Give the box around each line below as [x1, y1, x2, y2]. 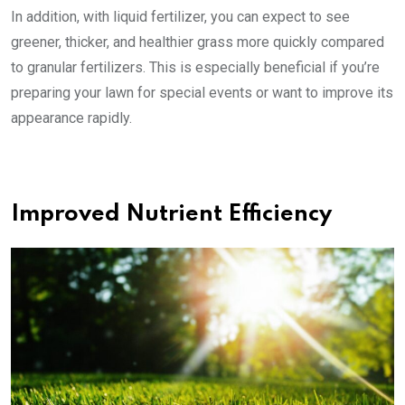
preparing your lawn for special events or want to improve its [11, 84, 393, 101]
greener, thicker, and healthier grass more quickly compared [11, 33, 384, 51]
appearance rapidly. [11, 109, 132, 127]
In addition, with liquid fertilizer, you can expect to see [11, 8, 350, 25]
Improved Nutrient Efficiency [11, 203, 332, 226]
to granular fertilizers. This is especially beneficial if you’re [11, 59, 380, 76]
